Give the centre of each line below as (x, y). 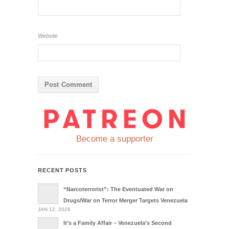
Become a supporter (114, 139)
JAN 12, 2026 (54, 210)
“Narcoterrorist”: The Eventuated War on (118, 189)
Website (48, 36)
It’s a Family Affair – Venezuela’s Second (118, 223)
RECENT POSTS (62, 170)
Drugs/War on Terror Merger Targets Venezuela (125, 201)
